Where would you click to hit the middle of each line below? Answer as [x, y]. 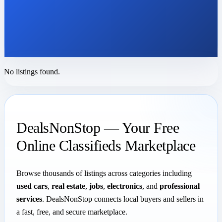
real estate [68, 186]
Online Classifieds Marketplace [106, 145]
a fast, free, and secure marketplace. [72, 212]
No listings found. [32, 71]
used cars [32, 186]
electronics [125, 186]
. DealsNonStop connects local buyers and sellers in [123, 199]
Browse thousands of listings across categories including [104, 173]
